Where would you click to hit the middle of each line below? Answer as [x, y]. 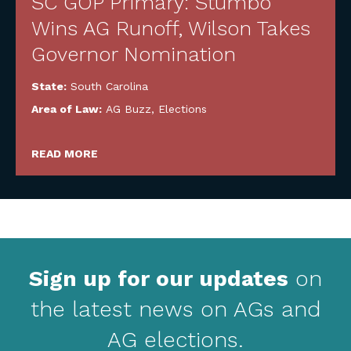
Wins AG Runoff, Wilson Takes [171, 28]
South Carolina [109, 86]
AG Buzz [128, 109]
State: [51, 86]
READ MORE [65, 154]
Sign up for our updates [159, 279]
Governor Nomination [134, 54]
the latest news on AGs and [175, 309]
